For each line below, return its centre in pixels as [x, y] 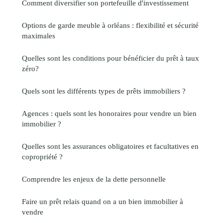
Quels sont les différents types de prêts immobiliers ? [104, 91]
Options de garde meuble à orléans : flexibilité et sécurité [110, 25]
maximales [39, 36]
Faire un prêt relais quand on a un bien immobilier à [103, 202]
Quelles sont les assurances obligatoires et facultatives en [110, 146]
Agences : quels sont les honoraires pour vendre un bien [109, 113]
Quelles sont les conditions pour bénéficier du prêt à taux [111, 58]
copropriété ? [42, 157]
